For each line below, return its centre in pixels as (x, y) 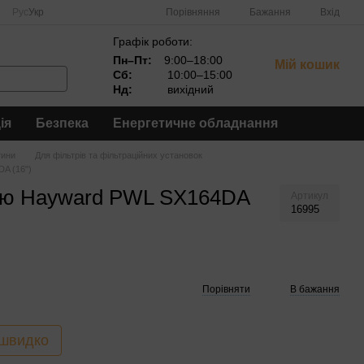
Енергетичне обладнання (195, 123)
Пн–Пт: (132, 60)
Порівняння (193, 12)
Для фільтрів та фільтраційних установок (119, 155)
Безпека (62, 123)
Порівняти (226, 289)
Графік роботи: (153, 41)
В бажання (315, 289)
